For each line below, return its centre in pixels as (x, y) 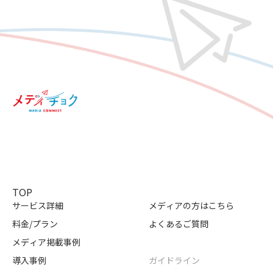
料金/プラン (35, 223)
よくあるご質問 (179, 223)
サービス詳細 (38, 205)
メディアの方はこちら (191, 205)
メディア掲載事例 (46, 242)
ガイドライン (174, 260)
